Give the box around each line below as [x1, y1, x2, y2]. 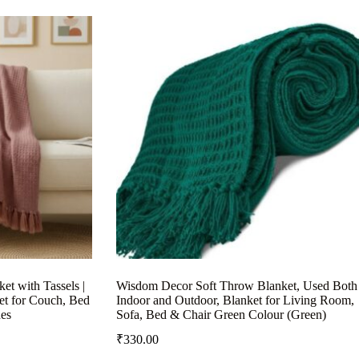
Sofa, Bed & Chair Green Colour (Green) [115, 308, 326, 322]
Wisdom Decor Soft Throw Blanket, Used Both [115, 279, 357, 293]
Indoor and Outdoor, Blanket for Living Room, [115, 293, 354, 308]
